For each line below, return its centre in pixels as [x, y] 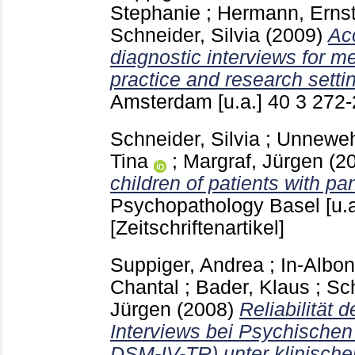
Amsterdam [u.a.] [189, 101]
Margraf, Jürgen [253, 161]
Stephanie [155, 13]
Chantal [145, 287]
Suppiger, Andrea [187, 265]
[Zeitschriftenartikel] [197, 227]
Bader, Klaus [253, 287]
